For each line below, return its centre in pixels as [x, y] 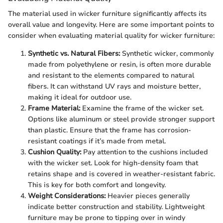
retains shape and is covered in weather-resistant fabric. [121, 174]
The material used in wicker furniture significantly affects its [107, 14]
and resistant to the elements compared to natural [111, 76]
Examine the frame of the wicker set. [142, 109]
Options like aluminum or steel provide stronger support [121, 119]
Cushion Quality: [55, 152]
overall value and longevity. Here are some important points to [111, 25]
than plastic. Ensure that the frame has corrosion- [110, 130]
